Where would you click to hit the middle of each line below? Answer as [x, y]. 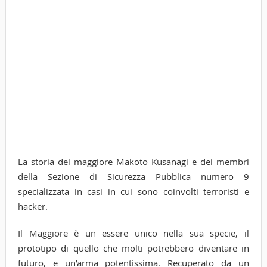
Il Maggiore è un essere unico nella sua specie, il [133, 233]
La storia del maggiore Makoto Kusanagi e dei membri [133, 161]
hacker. [32, 206]
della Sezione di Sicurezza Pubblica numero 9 [133, 176]
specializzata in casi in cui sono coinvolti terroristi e [133, 191]
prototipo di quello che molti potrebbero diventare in [133, 248]
